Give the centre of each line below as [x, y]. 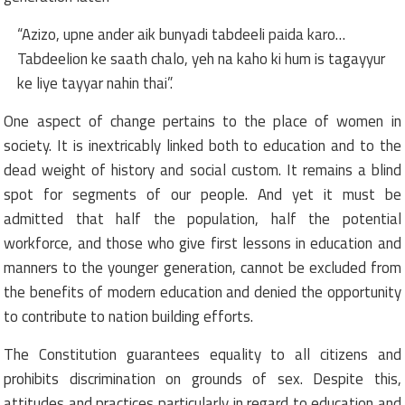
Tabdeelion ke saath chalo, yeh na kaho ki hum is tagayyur [202, 58]
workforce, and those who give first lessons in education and [202, 243]
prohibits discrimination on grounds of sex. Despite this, [202, 378]
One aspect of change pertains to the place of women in [202, 121]
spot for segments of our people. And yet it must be [202, 194]
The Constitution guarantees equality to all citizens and [202, 354]
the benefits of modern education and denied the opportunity [202, 292]
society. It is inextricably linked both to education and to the [202, 145]
